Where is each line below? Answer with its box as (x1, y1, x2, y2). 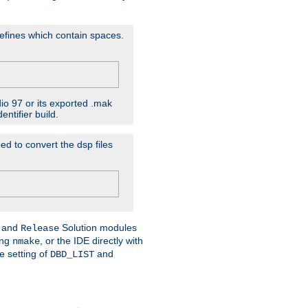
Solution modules (59, 222, 137, 234)
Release (21, 223, 59, 234)
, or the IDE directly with (40, 235, 143, 247)
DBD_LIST (50, 249, 94, 261)
